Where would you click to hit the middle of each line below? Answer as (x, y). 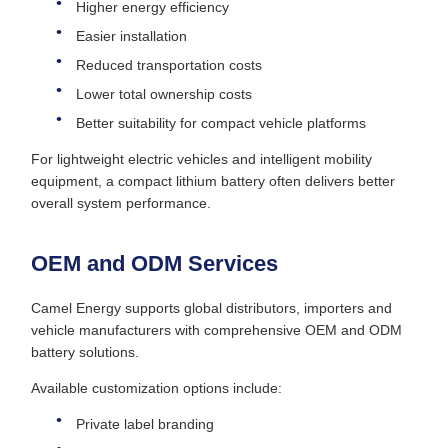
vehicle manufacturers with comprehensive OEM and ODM (216, 330)
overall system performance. (121, 203)
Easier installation (131, 36)
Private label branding (145, 424)
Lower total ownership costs (164, 94)
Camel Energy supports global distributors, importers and (211, 308)
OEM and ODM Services (154, 263)
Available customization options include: (156, 388)
